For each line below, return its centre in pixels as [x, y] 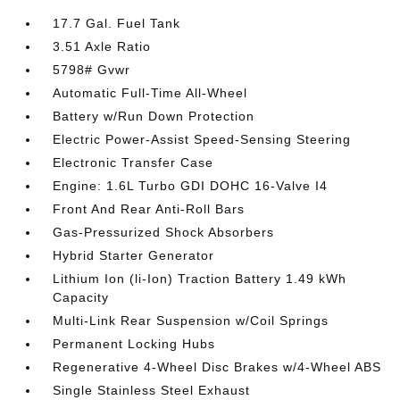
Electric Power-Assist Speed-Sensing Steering [202, 139]
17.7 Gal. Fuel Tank [117, 23]
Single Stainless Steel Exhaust [152, 390]
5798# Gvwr [92, 70]
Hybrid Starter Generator [134, 255]
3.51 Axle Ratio [102, 46]
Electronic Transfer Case [133, 162]
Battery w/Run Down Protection [154, 116]
